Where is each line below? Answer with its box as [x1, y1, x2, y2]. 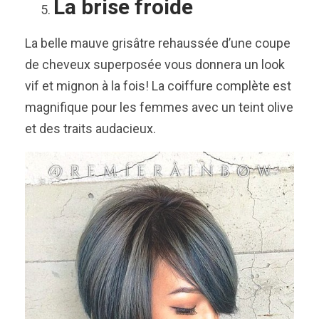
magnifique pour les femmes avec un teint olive [25, 99, 293, 115]
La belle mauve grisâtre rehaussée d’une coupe [25, 35, 291, 51]
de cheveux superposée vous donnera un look [25, 56, 285, 72]
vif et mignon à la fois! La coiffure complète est [25, 78, 291, 93]
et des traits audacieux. [25, 120, 156, 136]
